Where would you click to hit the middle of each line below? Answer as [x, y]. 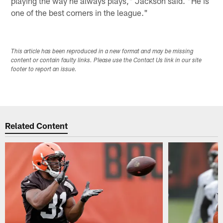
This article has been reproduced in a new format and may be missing [103, 52]
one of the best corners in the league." [80, 12]
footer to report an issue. [44, 69]
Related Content [37, 126]
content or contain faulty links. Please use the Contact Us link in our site [107, 60]
